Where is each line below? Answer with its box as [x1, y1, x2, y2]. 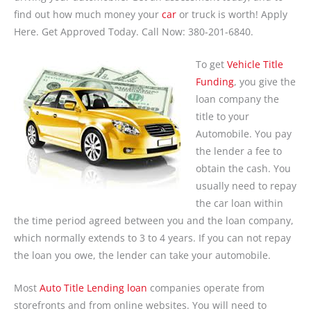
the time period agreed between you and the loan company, [14, 214, 294, 228]
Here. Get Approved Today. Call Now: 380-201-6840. [14, 25, 253, 39]
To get [195, 58, 227, 72]
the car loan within [195, 196, 283, 210]
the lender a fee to [195, 144, 282, 158]
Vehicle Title [226, 58, 283, 72]
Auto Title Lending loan [40, 281, 147, 295]
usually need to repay [195, 179, 296, 193]
